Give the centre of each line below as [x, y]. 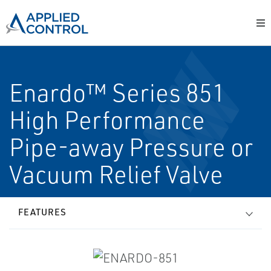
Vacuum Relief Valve [116, 174]
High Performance [107, 120]
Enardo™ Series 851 [117, 93]
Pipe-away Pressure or [131, 147]
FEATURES [42, 212]
